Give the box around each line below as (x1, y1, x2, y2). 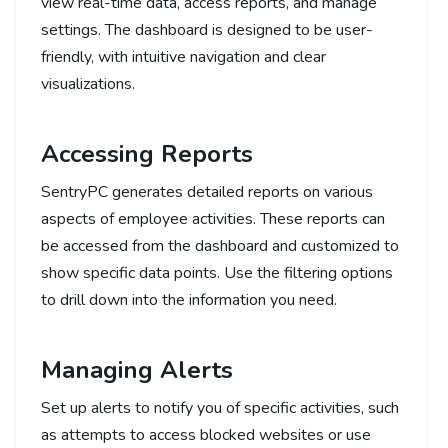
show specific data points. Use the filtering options (41, 261, 393, 284)
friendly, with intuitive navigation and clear (41, 45, 326, 68)
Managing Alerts (41, 353, 233, 386)
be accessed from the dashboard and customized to (41, 234, 399, 257)
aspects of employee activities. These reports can (41, 207, 385, 230)
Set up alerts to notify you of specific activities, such (41, 396, 399, 419)
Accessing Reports (41, 137, 253, 170)
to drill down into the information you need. (41, 288, 337, 311)
